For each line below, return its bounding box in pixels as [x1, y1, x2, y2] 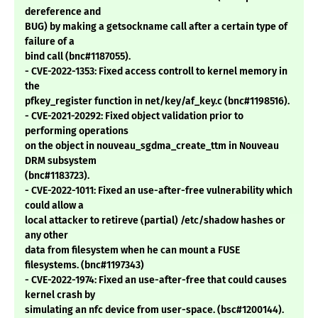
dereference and [25, 6, 101, 18]
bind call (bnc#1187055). [25, 50, 131, 63]
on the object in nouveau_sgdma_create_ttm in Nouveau [25, 140, 279, 153]
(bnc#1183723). [25, 170, 89, 182]
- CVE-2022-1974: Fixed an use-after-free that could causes [25, 274, 287, 287]
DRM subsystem [25, 155, 97, 168]
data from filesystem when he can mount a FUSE [25, 244, 240, 257]
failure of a [25, 35, 75, 48]
